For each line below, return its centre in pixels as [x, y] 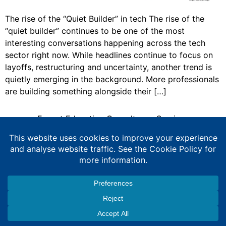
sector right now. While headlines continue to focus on [109, 55]
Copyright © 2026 [113, 131]
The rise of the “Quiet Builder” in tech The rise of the [105, 19]
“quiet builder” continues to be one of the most [95, 31]
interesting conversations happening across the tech [105, 43]
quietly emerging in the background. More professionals [112, 79]
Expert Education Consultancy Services [113, 119]
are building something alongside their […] [86, 92]
